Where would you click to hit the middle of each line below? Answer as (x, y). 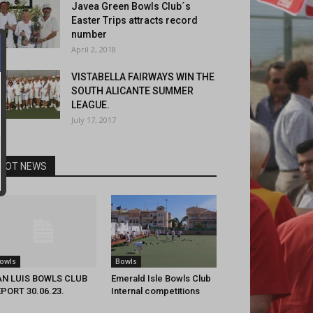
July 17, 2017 (94, 120)
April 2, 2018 (94, 49)
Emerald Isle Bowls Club (161, 279)
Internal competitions (155, 291)
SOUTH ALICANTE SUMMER (132, 91)
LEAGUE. (90, 105)
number (89, 34)
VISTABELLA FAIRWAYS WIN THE (143, 77)
